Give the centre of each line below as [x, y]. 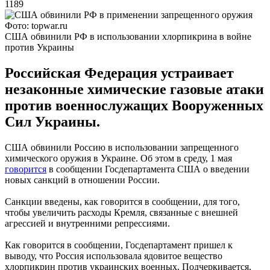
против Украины [39, 47]
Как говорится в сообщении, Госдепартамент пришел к [119, 245]
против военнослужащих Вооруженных [134, 105]
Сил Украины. [52, 121]
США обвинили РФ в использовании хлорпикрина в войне [128, 36]
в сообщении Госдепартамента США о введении [148, 169]
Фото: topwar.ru [36, 25]
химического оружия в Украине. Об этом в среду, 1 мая [118, 158]
